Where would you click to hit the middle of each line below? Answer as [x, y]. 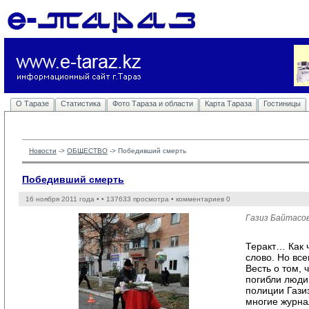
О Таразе [32, 103]
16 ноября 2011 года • [63, 199]
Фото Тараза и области [153, 103]
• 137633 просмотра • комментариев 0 [166, 199]
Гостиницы [282, 103]
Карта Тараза [228, 103]
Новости [43, 151]
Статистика [81, 103]
